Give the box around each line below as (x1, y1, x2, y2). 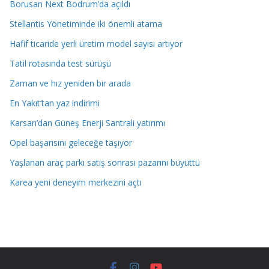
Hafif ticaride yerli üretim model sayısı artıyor (10, 37, 183, 49)
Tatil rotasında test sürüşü (10, 57, 111, 69)
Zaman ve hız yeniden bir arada (10, 77, 131, 89)
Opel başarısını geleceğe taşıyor (10, 136, 132, 148)
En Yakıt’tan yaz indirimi (10, 97, 100, 109)
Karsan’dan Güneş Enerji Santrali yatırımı (10, 116, 165, 128)
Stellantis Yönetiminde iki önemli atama (10, 17, 162, 29)
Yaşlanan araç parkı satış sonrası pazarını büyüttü (10, 156, 200, 168)
